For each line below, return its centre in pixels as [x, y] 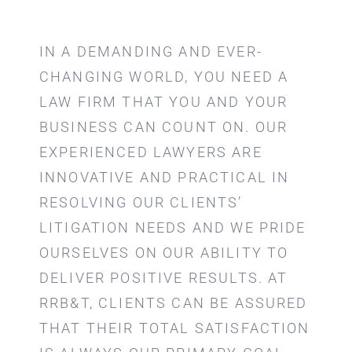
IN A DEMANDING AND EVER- [150, 51]
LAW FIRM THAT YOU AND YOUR [163, 102]
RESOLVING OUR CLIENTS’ [141, 202]
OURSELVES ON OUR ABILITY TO [164, 253]
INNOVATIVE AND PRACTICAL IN [164, 177]
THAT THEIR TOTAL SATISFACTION [174, 328]
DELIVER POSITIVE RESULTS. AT [163, 278]
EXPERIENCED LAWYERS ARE [150, 152]
